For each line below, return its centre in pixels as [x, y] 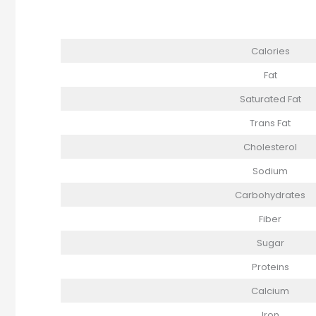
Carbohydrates [270, 195]
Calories [270, 51]
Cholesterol [270, 147]
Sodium [270, 171]
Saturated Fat [270, 99]
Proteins [270, 267]
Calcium [270, 291]
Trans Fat [270, 123]
